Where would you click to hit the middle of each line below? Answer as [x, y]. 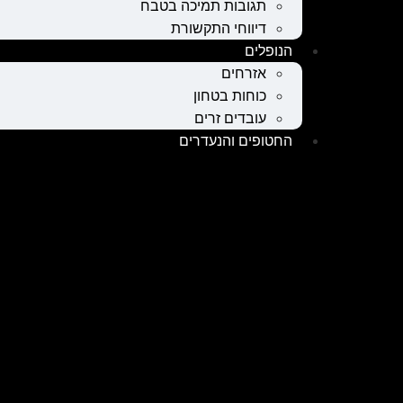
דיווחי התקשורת [219, 28]
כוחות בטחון [230, 95]
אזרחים [244, 73]
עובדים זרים [230, 118]
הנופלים [269, 50]
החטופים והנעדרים [236, 140]
